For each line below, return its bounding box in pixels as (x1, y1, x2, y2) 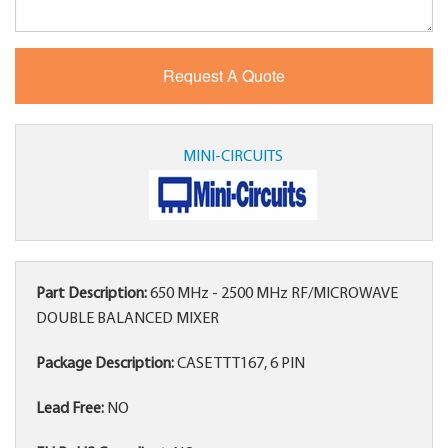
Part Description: (36, 286, 147, 303)
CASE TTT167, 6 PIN (174, 356, 305, 373)
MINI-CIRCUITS (182, 149, 283, 166)
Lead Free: (36, 401, 104, 418)
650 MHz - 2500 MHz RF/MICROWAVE (147, 286, 398, 303)
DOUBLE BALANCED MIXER (36, 311, 219, 328)
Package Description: (36, 356, 174, 373)
